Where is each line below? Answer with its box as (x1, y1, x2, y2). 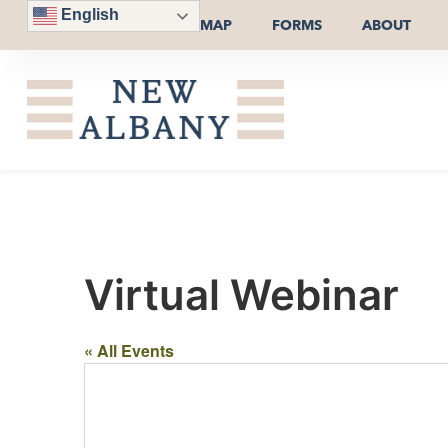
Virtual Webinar (84, 268, 399, 320)
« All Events (84, 338, 174, 362)
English (56, 6, 119, 24)
